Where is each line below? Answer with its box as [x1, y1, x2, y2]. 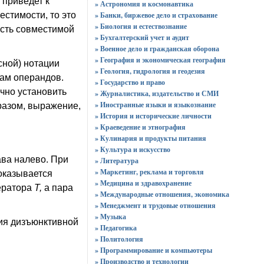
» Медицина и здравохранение [94, 178, 192, 188]
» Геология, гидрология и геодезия [94, 66, 205, 76]
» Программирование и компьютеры [94, 245, 212, 255]
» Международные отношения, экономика [94, 189, 229, 199]
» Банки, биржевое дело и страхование [94, 10, 217, 20]
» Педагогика [94, 223, 137, 233]
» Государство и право [94, 77, 165, 87]
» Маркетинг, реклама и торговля [94, 167, 204, 177]
